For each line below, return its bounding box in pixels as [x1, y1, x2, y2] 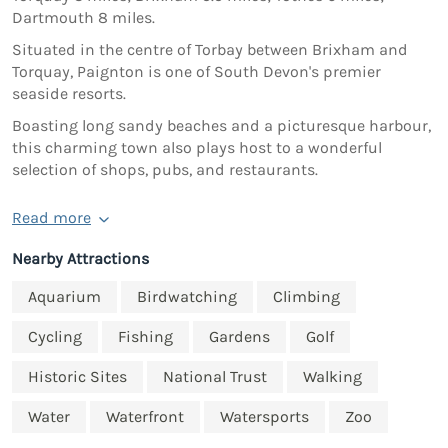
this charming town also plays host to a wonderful [12, 138, 382, 158]
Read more [12, 208, 91, 228]
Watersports [220, 407, 309, 427]
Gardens [209, 327, 270, 347]
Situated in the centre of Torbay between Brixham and [12, 40, 408, 60]
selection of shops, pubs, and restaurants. [12, 160, 318, 180]
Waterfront [106, 407, 184, 427]
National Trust [163, 367, 267, 387]
